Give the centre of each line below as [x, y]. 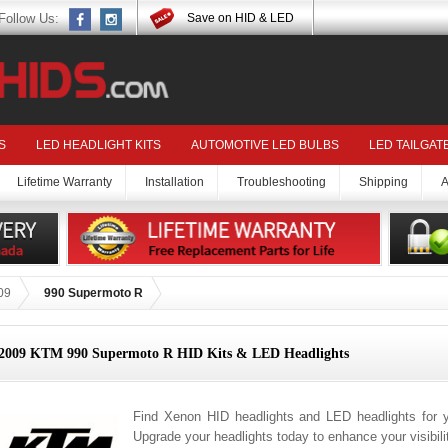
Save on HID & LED [240, 18]
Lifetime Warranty [64, 182]
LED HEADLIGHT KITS [98, 145]
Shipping [383, 182]
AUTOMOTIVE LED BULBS [265, 145]
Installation [174, 182]
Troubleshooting [281, 182]
